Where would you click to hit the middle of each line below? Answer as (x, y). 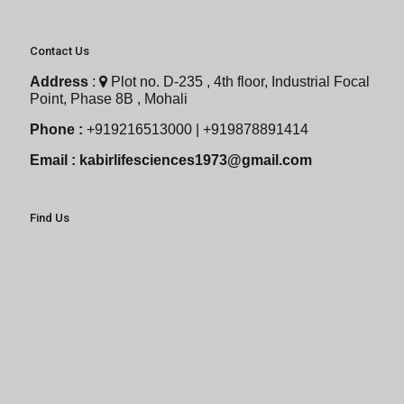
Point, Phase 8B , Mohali (109, 98)
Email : (55, 160)
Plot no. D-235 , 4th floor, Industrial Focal (239, 81)
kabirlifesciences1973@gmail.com (196, 160)
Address (61, 81)
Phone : (58, 129)
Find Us (50, 217)
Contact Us (60, 50)
